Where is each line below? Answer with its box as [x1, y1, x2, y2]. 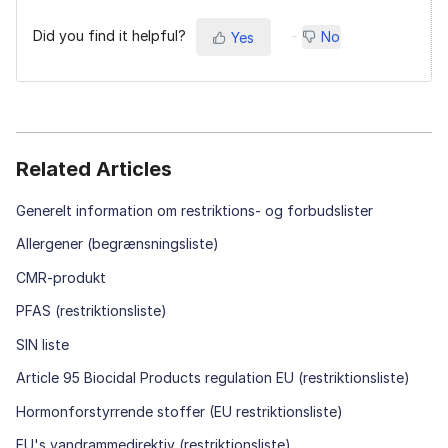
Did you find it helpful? [33, 26, 186, 44]
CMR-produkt [16, 268, 106, 286]
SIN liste [16, 335, 69, 353]
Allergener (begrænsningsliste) [16, 235, 219, 253]
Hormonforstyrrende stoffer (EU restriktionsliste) [16, 402, 343, 420]
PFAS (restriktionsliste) [16, 302, 167, 320]
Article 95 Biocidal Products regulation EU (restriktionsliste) [16, 369, 410, 387]
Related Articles [16, 156, 172, 181]
